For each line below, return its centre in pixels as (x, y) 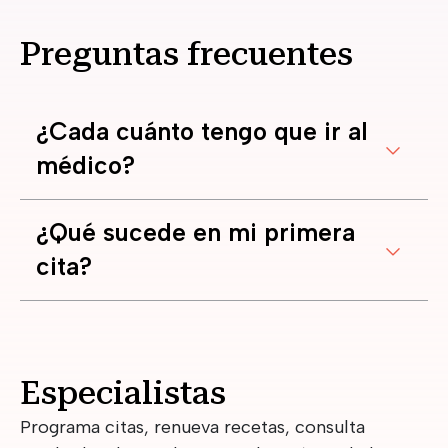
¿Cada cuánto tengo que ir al (202, 132)
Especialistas (123, 393)
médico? (85, 166)
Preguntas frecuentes (186, 54)
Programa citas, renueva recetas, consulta (192, 427)
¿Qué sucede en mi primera (195, 233)
